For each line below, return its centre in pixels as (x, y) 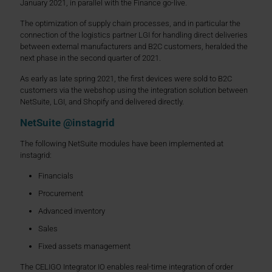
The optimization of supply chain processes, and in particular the (130, 23)
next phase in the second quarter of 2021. (90, 58)
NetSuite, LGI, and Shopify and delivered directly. (102, 101)
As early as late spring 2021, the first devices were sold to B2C (126, 78)
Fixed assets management (84, 246)
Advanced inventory (72, 211)
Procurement (61, 193)
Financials (56, 175)
